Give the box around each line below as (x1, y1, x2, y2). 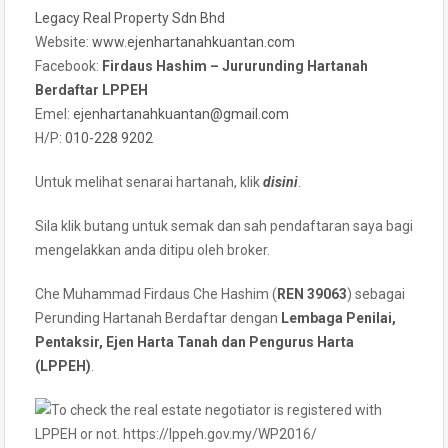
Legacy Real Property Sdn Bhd (35, 9, 225, 26)
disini (263, 173, 298, 190)
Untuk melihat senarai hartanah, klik (35, 173, 260, 190)
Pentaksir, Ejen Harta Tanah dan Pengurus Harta (35, 333, 354, 350)
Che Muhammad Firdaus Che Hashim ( (35, 285, 277, 302)
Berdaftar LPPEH (35, 81, 148, 98)
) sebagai (347, 285, 405, 302)
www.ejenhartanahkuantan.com (92, 33, 295, 50)
